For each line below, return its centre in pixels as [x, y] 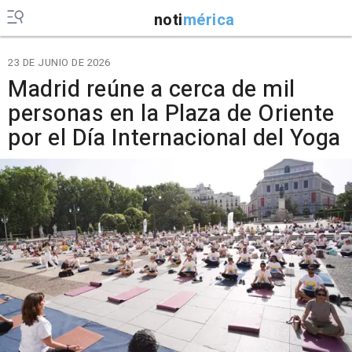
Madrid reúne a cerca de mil [152, 90]
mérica [209, 20]
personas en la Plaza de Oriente [171, 114]
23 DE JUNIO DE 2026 [59, 62]
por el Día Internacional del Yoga [174, 138]
